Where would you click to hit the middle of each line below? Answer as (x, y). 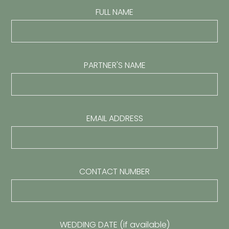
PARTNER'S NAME (114, 65)
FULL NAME (114, 12)
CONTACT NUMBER (114, 171)
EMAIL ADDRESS (114, 118)
